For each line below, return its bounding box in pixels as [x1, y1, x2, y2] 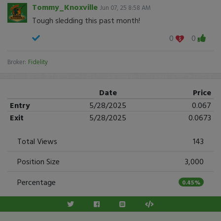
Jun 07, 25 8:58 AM [100, 3, 151, 12]
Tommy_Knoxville [32, 1, 98, 13]
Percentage [17, 176, 56, 188]
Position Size [17, 155, 60, 167]
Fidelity [28, 57, 48, 67]
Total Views [17, 135, 57, 147]
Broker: [7, 57, 26, 67]
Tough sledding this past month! [32, 14, 140, 26]
